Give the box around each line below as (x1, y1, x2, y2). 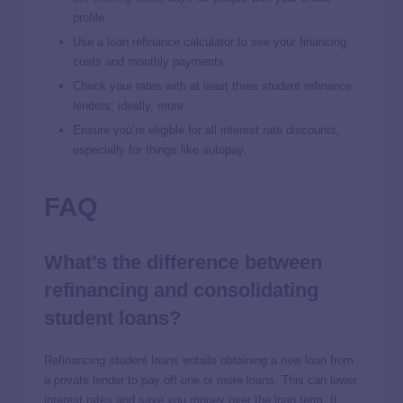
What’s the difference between (44, 250, 322, 273)
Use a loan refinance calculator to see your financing (73, 34, 346, 49)
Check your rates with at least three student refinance (73, 78, 352, 93)
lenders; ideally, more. (73, 98, 187, 112)
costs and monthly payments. (73, 54, 231, 68)
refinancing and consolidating (44, 278, 318, 301)
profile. (73, 10, 115, 24)
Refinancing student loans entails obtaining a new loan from (44, 354, 354, 368)
